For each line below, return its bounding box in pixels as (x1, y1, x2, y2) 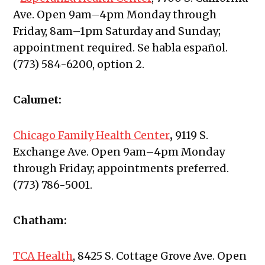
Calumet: (13, 93, 62, 107)
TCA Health (13, 249, 73, 263)
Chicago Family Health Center (13, 128, 170, 143)
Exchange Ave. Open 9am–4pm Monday (13, 145, 225, 159)
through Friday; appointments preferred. (13, 161, 230, 176)
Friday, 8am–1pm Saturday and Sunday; (13, 24, 221, 38)
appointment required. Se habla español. (13, 41, 228, 55)
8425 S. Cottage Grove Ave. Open (77, 249, 247, 263)
